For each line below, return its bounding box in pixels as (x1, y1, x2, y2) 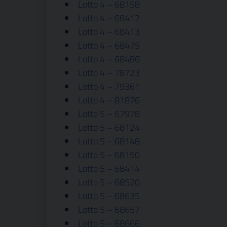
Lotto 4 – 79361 (78, 80, 140, 93)
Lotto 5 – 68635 (78, 189, 140, 203)
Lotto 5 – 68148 (78, 134, 140, 148)
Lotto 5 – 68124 (78, 121, 140, 134)
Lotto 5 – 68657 (78, 203, 140, 216)
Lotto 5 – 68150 (78, 148, 140, 162)
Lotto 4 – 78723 (78, 66, 140, 80)
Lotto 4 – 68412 (78, 11, 140, 25)
